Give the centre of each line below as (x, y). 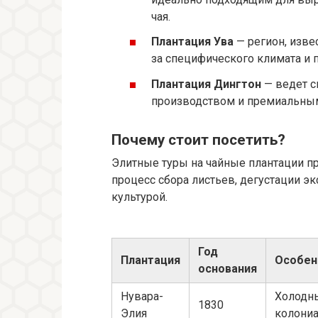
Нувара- (142, 297)
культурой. (139, 197)
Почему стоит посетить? (198, 139)
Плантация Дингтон (206, 84)
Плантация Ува (192, 42)
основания (227, 269)
